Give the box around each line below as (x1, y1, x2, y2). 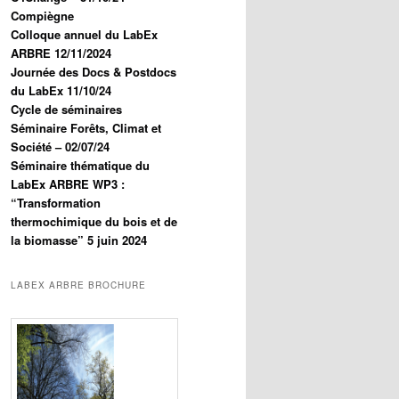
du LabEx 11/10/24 (11, 82, 111, 100)
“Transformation (11, 194, 101, 212)
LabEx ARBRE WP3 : (11, 175, 125, 193)
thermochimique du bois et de (11, 213, 177, 231)
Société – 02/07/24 (11, 138, 110, 156)
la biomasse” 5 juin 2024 (11, 232, 147, 249)
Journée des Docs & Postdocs (11, 63, 176, 81)
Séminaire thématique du (11, 157, 150, 175)
